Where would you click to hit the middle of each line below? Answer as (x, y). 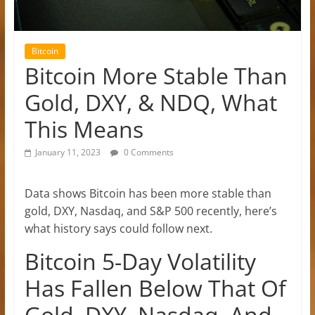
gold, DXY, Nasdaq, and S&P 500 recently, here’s (150, 211)
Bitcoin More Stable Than (156, 75)
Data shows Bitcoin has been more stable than (148, 193)
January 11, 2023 (67, 152)
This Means (84, 129)
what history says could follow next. (118, 228)
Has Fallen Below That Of (155, 288)
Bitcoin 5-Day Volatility (140, 261)
